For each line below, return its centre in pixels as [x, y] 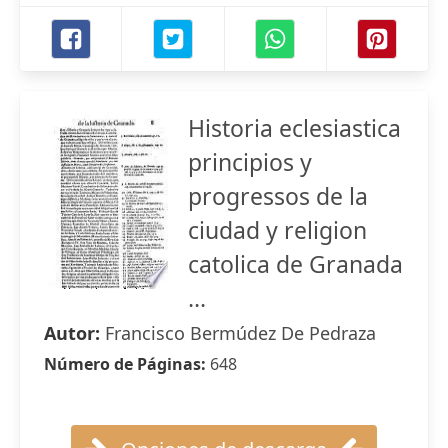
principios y [250, 162]
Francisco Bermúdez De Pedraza [240, 333]
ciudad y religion [277, 230]
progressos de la [278, 196]
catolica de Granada [295, 264]
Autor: [74, 333]
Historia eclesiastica [294, 128]
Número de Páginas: [127, 364]
